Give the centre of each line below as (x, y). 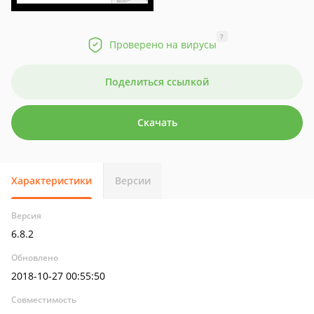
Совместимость (44, 300)
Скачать (157, 122)
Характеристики (52, 180)
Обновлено (35, 258)
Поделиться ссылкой (157, 82)
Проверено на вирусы (163, 45)
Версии (133, 180)
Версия (26, 216)
